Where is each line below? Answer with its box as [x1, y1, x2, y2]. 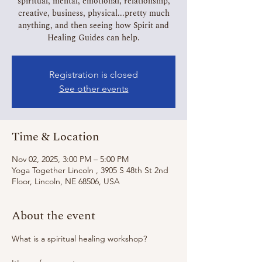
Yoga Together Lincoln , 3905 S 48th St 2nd [12, 165, 168, 175]
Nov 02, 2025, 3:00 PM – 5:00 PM [12, 154, 129, 164]
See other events [58, 83, 129, 94]
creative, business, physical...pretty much [18, 7, 170, 19]
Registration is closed [49, 69, 138, 80]
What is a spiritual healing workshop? [12, 233, 147, 244]
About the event [12, 207, 95, 225]
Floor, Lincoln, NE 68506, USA [12, 176, 120, 187]
